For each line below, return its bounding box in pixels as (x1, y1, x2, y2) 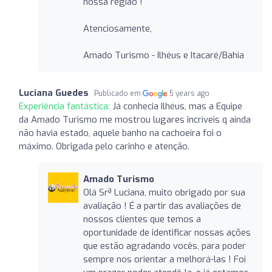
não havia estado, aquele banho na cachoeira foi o (19, 126, 222, 139)
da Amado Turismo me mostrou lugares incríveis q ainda (19, 113, 251, 126)
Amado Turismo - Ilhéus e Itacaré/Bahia (83, 49, 244, 61)
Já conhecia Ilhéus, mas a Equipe (112, 100, 242, 112)
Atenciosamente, (83, 22, 152, 35)
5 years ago (169, 88, 210, 98)
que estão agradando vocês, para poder (83, 239, 246, 252)
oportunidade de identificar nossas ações (83, 226, 251, 239)
